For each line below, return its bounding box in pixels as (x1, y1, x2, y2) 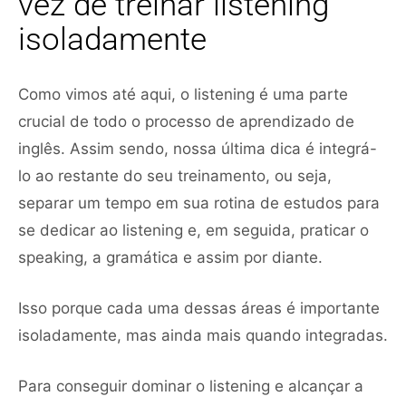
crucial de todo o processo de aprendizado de (18, 111, 354, 130)
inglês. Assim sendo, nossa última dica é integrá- (18, 139, 377, 158)
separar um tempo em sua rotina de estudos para (18, 193, 380, 212)
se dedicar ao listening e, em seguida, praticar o (18, 220, 369, 239)
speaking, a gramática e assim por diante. (18, 247, 323, 266)
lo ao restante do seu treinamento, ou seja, (18, 166, 332, 185)
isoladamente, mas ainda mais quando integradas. (18, 325, 388, 344)
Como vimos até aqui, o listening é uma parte (18, 84, 348, 103)
